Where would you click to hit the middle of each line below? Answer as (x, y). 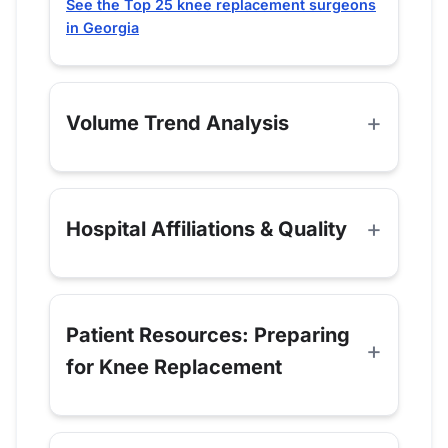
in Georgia (102, 28)
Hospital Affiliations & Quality (206, 229)
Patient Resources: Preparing (208, 335)
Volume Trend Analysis (177, 123)
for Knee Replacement (174, 367)
